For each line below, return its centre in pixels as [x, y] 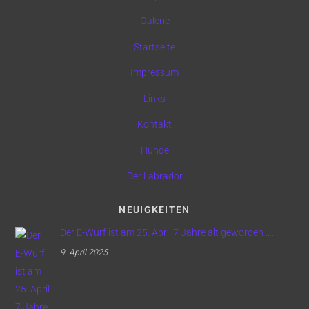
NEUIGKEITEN [154, 210]
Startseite [154, 47]
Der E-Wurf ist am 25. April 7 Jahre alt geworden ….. [168, 232]
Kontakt [154, 125]
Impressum [154, 73]
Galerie [154, 21]
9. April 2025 [83, 252]
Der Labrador [154, 177]
